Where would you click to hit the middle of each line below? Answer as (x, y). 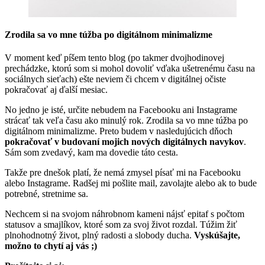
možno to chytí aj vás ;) (51, 246)
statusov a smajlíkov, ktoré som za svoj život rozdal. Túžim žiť (121, 225)
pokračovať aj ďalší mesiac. (56, 90)
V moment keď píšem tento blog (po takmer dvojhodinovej (114, 58)
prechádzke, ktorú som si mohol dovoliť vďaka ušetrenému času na (130, 69)
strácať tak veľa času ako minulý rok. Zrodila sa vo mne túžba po (126, 121)
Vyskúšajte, (217, 235)
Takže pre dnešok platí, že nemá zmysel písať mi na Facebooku (123, 173)
